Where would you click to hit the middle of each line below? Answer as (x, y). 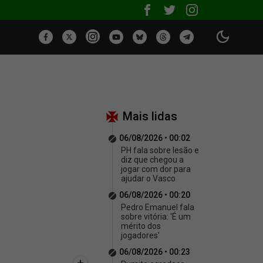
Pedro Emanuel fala (158, 207)
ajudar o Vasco (148, 178)
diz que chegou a (152, 160)
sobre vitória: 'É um (156, 217)
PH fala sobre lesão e (160, 150)
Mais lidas (150, 116)
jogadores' (140, 235)
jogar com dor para (156, 169)
